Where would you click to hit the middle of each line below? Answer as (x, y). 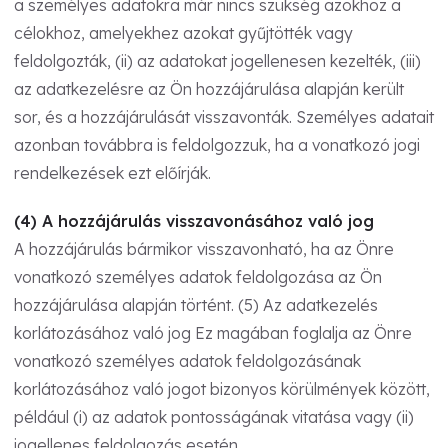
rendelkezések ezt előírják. (112, 172)
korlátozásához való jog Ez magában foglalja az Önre (213, 332)
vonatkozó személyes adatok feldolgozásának (187, 360)
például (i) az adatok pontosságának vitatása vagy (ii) (214, 416)
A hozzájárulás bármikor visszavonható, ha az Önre (204, 248)
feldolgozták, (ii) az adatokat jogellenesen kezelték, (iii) (217, 60)
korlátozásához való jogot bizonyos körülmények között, (222, 388)
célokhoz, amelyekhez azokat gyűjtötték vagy (183, 32)
